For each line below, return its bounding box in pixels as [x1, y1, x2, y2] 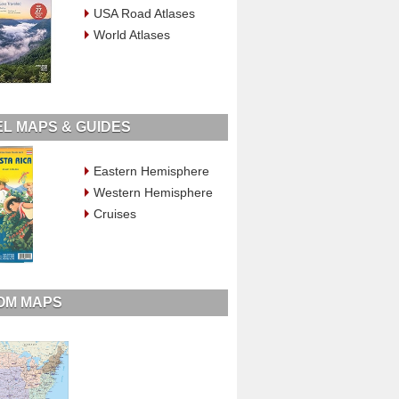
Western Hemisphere [93, 184, 213, 199]
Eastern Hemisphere [93, 163, 209, 178]
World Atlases [93, 27, 170, 42]
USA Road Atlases [93, 5, 195, 20]
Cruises [93, 206, 136, 221]
